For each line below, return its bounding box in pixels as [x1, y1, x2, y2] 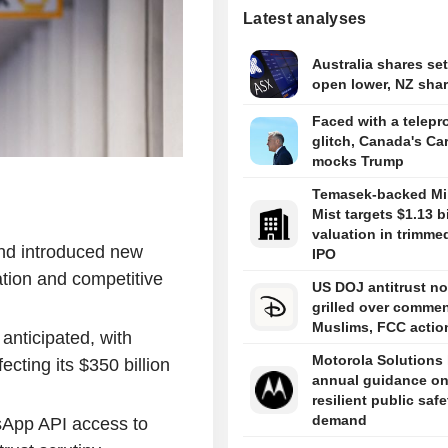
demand [311, 412, 367, 429]
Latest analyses [243, 10, 367, 28]
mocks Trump [311, 153, 404, 170]
